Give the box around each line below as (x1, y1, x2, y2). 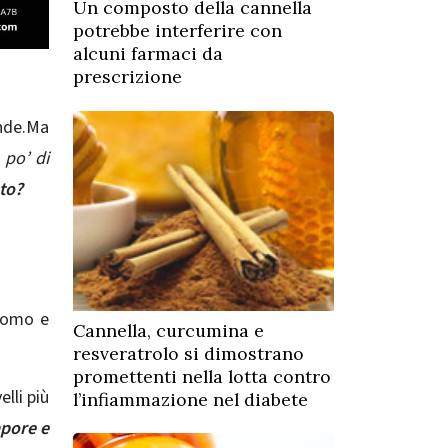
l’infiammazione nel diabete (73, 387, 308, 411)
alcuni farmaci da (73, 42, 223, 66)
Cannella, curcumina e (73, 318, 264, 342)
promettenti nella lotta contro (73, 364, 331, 388)
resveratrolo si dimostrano (73, 341, 304, 365)
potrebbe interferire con (73, 19, 282, 43)
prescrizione (73, 65, 182, 89)
